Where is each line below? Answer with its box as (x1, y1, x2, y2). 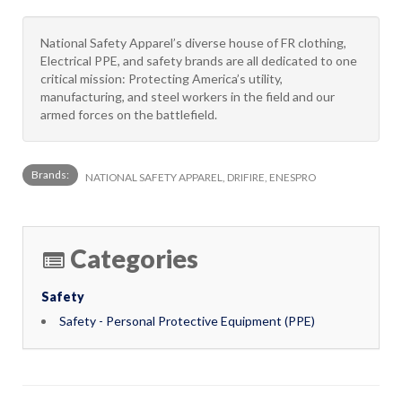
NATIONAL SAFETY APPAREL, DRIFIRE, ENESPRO (85, 170, 316, 184)
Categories (70, 243, 198, 274)
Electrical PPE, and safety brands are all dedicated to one (40, 53, 357, 68)
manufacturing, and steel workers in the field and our (40, 89, 335, 104)
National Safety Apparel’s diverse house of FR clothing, (40, 35, 346, 50)
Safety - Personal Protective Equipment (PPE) (59, 313, 315, 328)
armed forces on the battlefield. (40, 107, 217, 122)
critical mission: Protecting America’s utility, (40, 71, 283, 86)
